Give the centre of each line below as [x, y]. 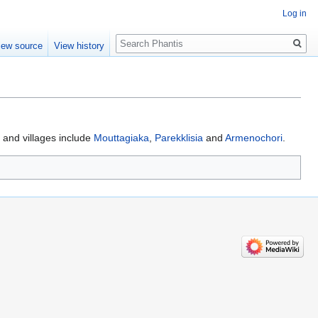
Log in [295, 13]
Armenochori [254, 138]
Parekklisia [179, 138]
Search [139, 36]
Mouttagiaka [121, 138]
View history [79, 46]
